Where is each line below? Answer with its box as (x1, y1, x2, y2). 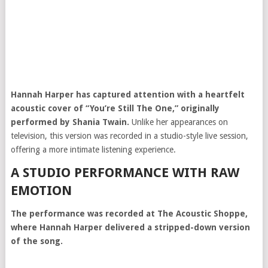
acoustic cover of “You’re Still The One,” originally (10, 103, 220, 113)
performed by (10, 117, 72, 127)
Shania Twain (72, 117, 127, 127)
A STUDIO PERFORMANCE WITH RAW (10, 165, 239, 180)
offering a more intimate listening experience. (10, 145, 176, 154)
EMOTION (10, 183, 72, 198)
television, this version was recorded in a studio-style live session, (10, 131, 248, 141)
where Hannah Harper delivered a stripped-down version (10, 223, 250, 232)
